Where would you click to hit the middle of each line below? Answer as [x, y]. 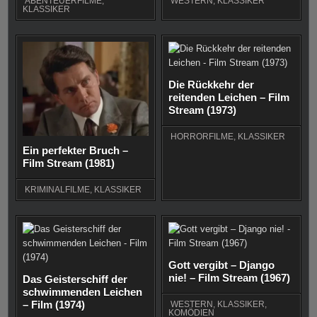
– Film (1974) [54, 304]
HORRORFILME [202, 136]
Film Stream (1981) [69, 163]
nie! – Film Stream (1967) [230, 277]
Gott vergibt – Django [222, 265]
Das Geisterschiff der [75, 279]
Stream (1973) [203, 110]
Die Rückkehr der [212, 84]
